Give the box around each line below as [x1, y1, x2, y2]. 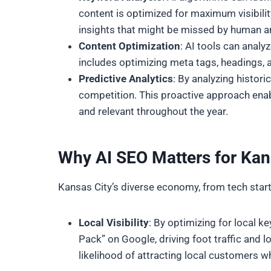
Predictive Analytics [79, 73, 173, 85]
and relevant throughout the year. [79, 105, 228, 117]
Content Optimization [79, 40, 180, 52]
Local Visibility [79, 217, 149, 229]
